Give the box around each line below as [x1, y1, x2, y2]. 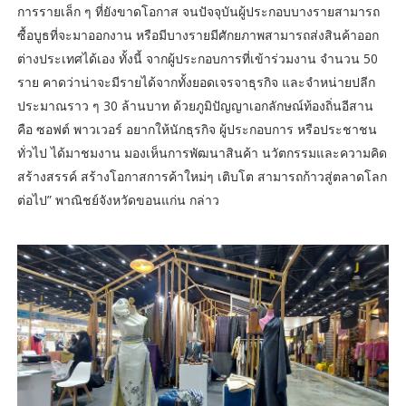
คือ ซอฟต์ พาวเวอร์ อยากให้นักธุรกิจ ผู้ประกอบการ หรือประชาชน [16, 121, 377, 139]
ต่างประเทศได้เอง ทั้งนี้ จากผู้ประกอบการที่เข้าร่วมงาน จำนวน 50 [16, 50, 378, 68]
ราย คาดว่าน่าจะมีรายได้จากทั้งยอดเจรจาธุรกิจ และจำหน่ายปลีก [16, 73, 375, 92]
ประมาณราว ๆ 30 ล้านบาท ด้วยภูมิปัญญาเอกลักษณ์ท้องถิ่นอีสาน [16, 97, 373, 115]
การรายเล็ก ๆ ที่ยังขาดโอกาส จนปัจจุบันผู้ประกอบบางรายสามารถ [16, 3, 380, 21]
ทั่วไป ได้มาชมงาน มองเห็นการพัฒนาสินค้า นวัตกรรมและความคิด [16, 144, 387, 162]
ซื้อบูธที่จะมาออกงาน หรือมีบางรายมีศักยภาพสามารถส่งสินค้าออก [16, 26, 379, 44]
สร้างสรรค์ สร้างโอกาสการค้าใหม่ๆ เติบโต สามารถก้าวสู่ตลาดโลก [16, 168, 387, 186]
